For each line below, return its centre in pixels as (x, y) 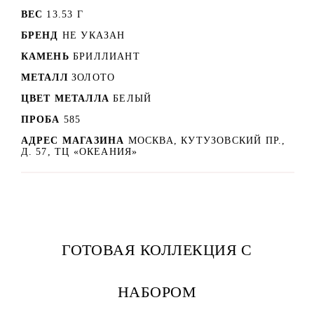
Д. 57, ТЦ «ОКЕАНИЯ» (79, 152)
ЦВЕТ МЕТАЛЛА (65, 99)
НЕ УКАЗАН (94, 36)
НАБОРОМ (157, 292)
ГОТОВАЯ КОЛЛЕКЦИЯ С (157, 250)
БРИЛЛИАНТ (107, 57)
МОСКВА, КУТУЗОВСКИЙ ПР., (207, 141)
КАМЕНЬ (45, 57)
